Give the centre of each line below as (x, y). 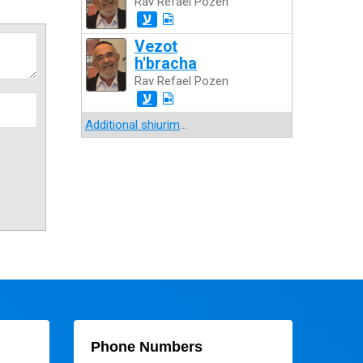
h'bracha (166, 64)
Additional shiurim (132, 125)
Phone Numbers (147, 347)
